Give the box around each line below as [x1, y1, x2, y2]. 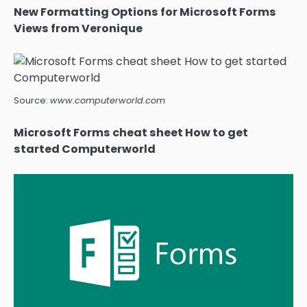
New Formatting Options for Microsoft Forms [14, 3, 276, 20]
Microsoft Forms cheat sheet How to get [14, 124, 248, 140]
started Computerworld [14, 140, 156, 157]
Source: [14, 94, 50, 106]
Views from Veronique [14, 20, 143, 36]
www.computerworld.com [50, 94, 165, 106]
